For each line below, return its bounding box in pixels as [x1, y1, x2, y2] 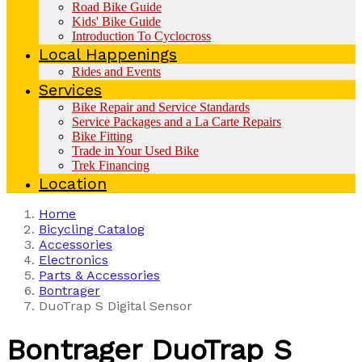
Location [39, 173, 107, 193]
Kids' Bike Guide [72, 14, 161, 28]
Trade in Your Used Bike [72, 143, 199, 158]
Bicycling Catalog [39, 221, 145, 237]
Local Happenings [39, 44, 177, 64]
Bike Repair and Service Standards [72, 99, 250, 114]
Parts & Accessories [39, 267, 160, 283]
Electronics [39, 251, 108, 267]
